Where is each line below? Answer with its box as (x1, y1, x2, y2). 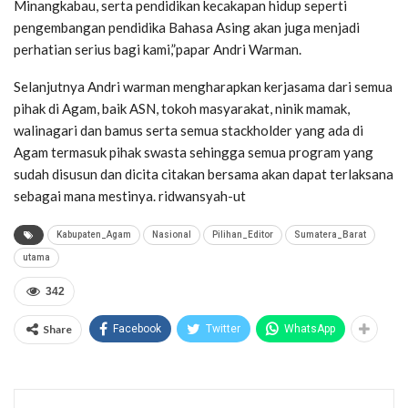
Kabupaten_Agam (56, 229, 131, 240)
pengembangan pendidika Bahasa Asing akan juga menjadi (14, 19, 360, 36)
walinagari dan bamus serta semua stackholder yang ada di (14, 122, 363, 139)
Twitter (206, 322, 240, 336)
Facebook (113, 322, 161, 336)
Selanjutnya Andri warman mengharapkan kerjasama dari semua (14, 78, 393, 96)
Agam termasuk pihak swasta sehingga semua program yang (14, 144, 373, 161)
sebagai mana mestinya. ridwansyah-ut (14, 188, 246, 205)
